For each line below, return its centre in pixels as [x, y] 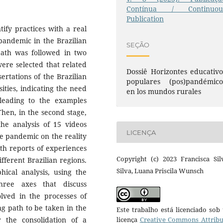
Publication [145, 19]
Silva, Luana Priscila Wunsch [160, 171]
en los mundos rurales [164, 92]
